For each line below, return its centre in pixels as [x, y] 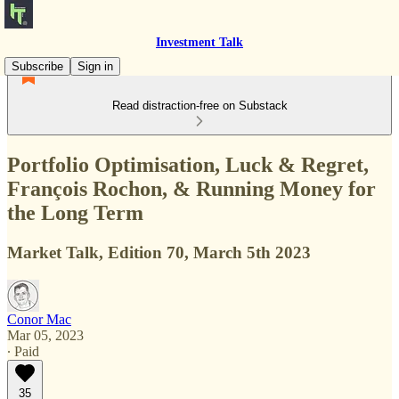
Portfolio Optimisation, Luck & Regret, [188, 164]
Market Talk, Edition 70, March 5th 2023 [159, 252]
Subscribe [37, 66]
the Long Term [75, 212]
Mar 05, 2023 [45, 335]
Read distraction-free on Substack [199, 106]
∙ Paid [23, 351]
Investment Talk [199, 42]
